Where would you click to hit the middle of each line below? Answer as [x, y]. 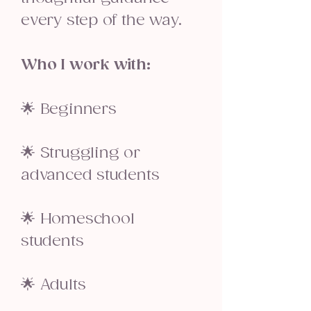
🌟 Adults [53, 285]
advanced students [90, 175]
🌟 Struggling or [81, 153]
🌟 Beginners [69, 109]
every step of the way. [101, 20]
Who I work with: [86, 65]
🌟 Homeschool [78, 219]
